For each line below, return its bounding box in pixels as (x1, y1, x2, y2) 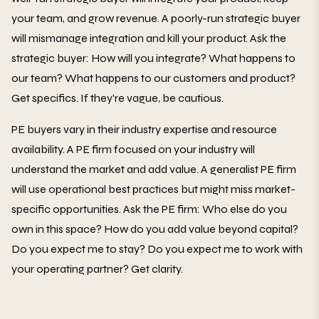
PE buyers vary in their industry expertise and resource (11, 122, 277, 136)
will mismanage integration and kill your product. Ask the (11, 31, 286, 45)
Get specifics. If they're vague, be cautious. (11, 90, 224, 105)
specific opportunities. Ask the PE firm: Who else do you (11, 202, 287, 216)
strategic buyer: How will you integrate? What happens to (11, 51, 296, 65)
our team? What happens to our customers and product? (11, 70, 296, 85)
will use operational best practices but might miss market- (11, 182, 296, 196)
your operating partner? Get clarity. (11, 261, 183, 276)
